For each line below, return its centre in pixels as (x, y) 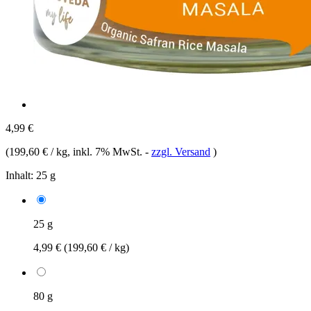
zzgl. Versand (181, 151)
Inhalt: (19, 175)
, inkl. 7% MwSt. (106, 151)
